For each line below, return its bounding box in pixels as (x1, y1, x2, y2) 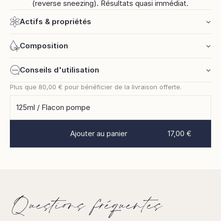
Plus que (10, 83, 38, 91)
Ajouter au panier (70, 129, 127, 139)
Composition (20, 41, 68, 51)
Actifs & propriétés (20, 17, 91, 27)
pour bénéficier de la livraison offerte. (63, 83, 182, 91)
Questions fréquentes (12, 195, 161, 219)
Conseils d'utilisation (20, 65, 99, 75)
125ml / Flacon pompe (16, 103, 90, 112)
